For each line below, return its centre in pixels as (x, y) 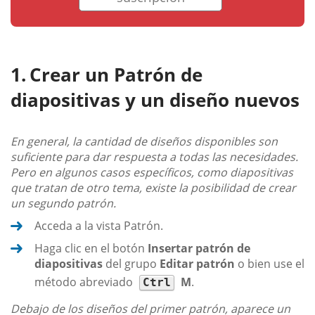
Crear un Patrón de (116, 75)
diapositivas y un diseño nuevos (155, 100)
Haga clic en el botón (91, 249)
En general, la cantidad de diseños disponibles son (144, 142)
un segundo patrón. (63, 204)
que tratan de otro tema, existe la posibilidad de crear (153, 188)
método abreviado (85, 282)
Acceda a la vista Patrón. (99, 226)
